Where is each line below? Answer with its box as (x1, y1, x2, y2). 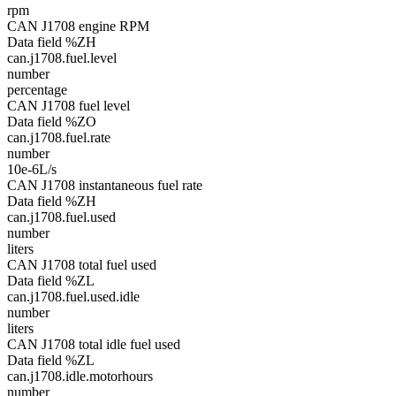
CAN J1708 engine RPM (7, 19, 149, 34)
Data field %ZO (7, 114, 96, 129)
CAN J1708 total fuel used (7, 257, 156, 272)
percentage (7, 82, 67, 97)
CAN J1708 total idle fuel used (7, 337, 180, 352)
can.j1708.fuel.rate (7, 130, 110, 145)
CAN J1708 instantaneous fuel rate (7, 178, 202, 193)
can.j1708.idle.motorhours (7, 369, 153, 384)
